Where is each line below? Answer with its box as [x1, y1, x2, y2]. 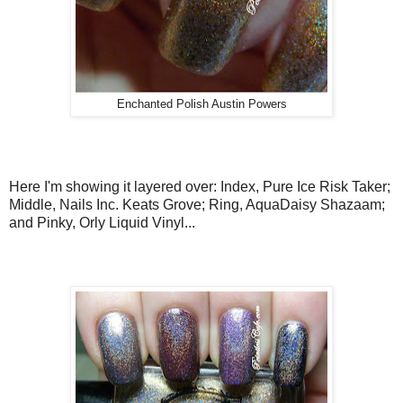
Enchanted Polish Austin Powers [116, 98, 287, 112]
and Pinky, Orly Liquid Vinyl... [9, 215, 195, 230]
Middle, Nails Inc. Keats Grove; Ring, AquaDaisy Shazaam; [9, 197, 385, 212]
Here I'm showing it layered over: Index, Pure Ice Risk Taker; [9, 179, 390, 194]
